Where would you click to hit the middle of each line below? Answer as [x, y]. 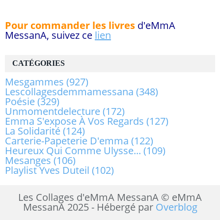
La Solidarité [33, 131]
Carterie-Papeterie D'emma [67, 141]
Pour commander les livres [70, 26]
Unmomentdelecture [53, 111]
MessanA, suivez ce [50, 35]
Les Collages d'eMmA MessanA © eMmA [110, 197]
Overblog [176, 207]
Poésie [20, 102]
